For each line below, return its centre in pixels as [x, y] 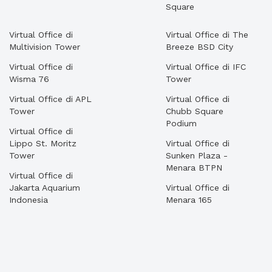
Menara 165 [189, 200]
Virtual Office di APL [50, 99]
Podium [181, 123]
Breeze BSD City [199, 47]
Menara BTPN [194, 168]
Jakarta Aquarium [45, 188]
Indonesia [29, 200]
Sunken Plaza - [197, 155]
